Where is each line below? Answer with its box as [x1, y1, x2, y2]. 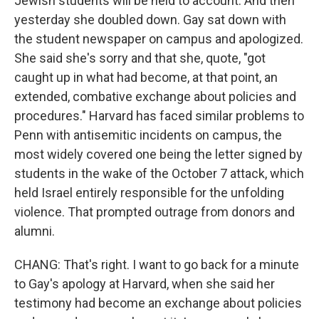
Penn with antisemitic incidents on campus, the [14, 127, 282, 143]
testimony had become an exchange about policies [14, 296, 302, 311]
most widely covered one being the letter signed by [14, 147, 303, 162]
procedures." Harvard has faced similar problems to [14, 108, 304, 124]
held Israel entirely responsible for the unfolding [14, 185, 284, 201]
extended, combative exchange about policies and [14, 89, 296, 105]
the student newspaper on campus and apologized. [14, 31, 303, 47]
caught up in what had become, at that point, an [14, 70, 278, 85]
